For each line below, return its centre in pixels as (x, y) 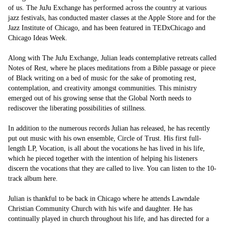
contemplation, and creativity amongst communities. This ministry (102, 88)
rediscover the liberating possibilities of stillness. (77, 108)
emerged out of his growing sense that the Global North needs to (100, 98)
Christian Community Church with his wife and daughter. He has (100, 209)
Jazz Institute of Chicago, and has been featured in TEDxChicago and (107, 28)
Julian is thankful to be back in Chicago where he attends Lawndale (104, 199)
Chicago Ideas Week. (38, 38)
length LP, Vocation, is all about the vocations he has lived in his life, (106, 149)
